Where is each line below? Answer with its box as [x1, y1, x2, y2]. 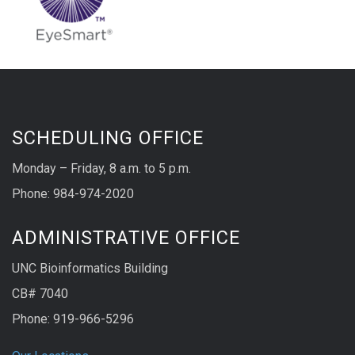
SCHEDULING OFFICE [12, 127, 204, 150]
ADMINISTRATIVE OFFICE [12, 226, 240, 249]
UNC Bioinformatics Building [12, 260, 168, 276]
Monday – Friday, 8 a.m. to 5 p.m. [12, 161, 191, 177]
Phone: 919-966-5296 [12, 311, 134, 326]
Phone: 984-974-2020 [12, 186, 134, 202]
